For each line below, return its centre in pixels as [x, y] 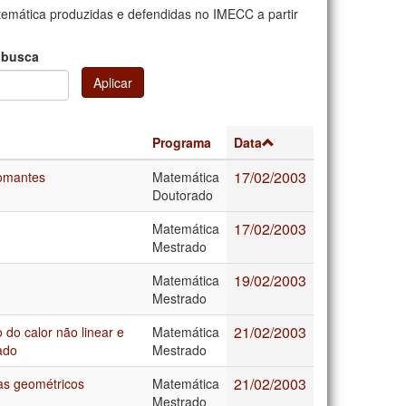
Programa [182, 142]
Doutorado [183, 194]
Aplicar [113, 83]
